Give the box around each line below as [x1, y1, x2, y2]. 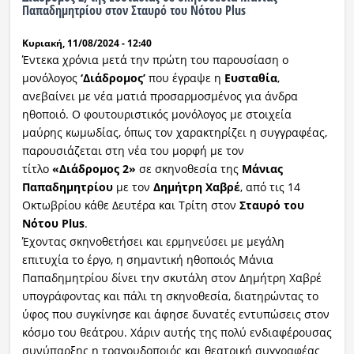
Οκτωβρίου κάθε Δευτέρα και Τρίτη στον [21, 198, 239, 213]
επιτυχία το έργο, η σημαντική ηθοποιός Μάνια [21, 252, 273, 268]
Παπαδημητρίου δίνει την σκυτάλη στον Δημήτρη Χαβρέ [21, 270, 322, 286]
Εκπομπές [12, 80, 81, 102]
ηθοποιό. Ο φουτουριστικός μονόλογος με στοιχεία [21, 107, 292, 122]
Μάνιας [238, 161, 283, 177]
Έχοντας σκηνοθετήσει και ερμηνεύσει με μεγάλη [21, 234, 284, 250]
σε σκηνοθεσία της [135, 161, 239, 177]
